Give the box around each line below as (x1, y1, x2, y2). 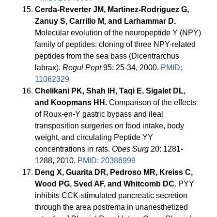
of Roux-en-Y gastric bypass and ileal (35, 110, 164, 119)
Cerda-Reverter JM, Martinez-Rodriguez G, (35, 5, 189, 14)
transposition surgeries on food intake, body (35, 122, 185, 130)
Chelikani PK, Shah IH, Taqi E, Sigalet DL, (35, 87, 186, 95)
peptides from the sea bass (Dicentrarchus (35, 52, 180, 61)
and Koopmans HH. (35, 98, 108, 107)
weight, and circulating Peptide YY (35, 133, 154, 142)
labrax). (35, 63, 63, 72)
